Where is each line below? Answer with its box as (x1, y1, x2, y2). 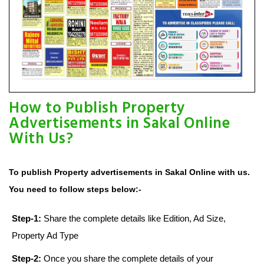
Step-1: (12, 213, 41, 224)
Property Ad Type (12, 230, 78, 241)
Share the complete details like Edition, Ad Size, (41, 213, 226, 224)
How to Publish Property (9, 97, 185, 121)
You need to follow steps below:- (9, 184, 141, 194)
